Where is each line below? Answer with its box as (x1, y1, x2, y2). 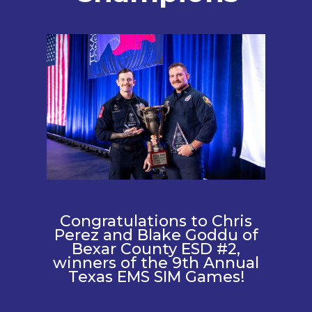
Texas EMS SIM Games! (68, 267, 244, 286)
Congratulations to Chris (60, 211, 252, 231)
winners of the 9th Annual (53, 253, 259, 272)
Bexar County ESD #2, (72, 239, 240, 258)
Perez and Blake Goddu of (54, 225, 258, 244)
